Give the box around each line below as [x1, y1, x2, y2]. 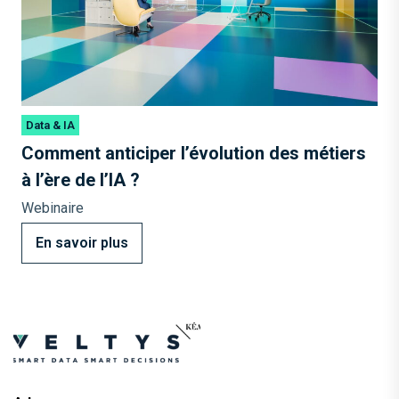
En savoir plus [36, 233, 128, 251]
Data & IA [26, 118, 75, 132]
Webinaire [21, 199, 84, 216]
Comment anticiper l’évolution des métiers [21, 142, 366, 164]
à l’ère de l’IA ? [21, 168, 140, 191]
